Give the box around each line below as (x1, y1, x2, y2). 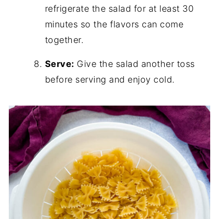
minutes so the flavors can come (44, 19, 184, 30)
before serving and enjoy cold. (44, 74, 175, 85)
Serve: (44, 59, 74, 69)
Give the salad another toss (74, 59, 195, 69)
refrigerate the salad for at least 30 (44, 3, 194, 14)
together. (44, 35, 84, 45)
